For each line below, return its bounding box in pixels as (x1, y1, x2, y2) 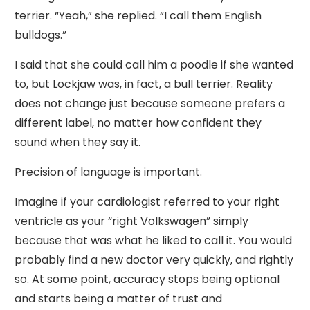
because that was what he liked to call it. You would (15, 232, 292, 248)
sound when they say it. (15, 134, 140, 150)
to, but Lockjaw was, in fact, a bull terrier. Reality (15, 76, 273, 92)
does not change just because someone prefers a (15, 95, 285, 111)
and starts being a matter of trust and (15, 291, 222, 307)
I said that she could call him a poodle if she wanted (15, 57, 293, 73)
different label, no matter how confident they (15, 115, 262, 131)
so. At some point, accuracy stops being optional (15, 271, 280, 287)
